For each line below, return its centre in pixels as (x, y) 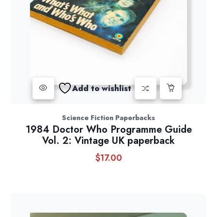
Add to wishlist (101, 88)
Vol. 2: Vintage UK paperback (108, 141)
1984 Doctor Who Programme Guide (108, 130)
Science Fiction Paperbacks (108, 118)
